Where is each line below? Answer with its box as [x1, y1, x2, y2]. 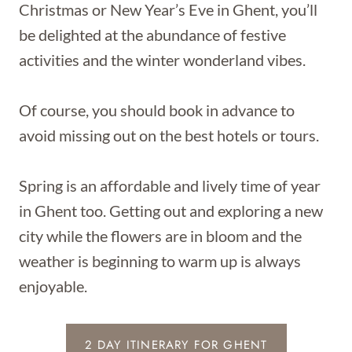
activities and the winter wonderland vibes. [19, 50, 306, 69]
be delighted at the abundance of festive [19, 25, 286, 44]
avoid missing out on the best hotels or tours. [19, 126, 319, 145]
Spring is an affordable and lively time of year [19, 176, 321, 195]
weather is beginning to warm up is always [19, 251, 301, 270]
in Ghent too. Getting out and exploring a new [19, 201, 323, 220]
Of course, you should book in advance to [19, 101, 295, 119]
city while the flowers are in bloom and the [19, 226, 302, 245]
